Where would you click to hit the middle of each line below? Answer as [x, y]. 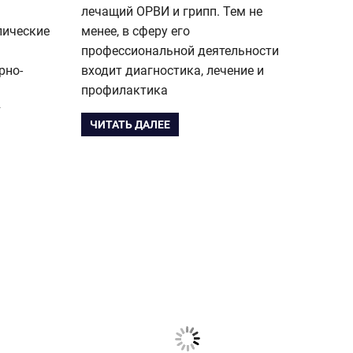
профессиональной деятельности [180, 50]
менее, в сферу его [136, 31]
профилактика [124, 90]
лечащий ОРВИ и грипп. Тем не [172, 11]
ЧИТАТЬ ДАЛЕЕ [130, 125]
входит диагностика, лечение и [173, 70]
